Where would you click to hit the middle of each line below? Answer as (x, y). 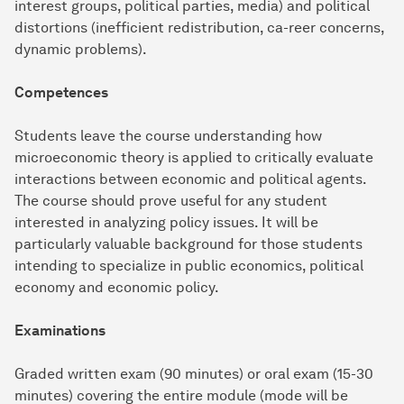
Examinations (60, 331)
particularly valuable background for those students (188, 244)
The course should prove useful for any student (171, 201)
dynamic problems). (81, 50)
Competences (61, 93)
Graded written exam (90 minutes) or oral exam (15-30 (194, 374)
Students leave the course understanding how (168, 136)
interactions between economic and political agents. (190, 179)
